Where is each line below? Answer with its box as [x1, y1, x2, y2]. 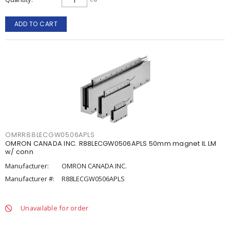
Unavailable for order [21, 203, 89, 213]
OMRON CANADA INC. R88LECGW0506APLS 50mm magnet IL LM [5, 139, 216, 148]
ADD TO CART [14, 20, 58, 28]
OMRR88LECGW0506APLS [5, 130, 95, 139]
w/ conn [5, 147, 33, 156]
